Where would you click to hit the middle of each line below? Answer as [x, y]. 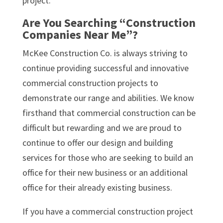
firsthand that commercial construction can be [109, 112]
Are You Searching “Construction [109, 22]
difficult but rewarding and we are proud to [102, 127]
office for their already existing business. [97, 187]
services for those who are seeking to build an [108, 157]
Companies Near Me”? [80, 34]
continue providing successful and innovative [105, 68]
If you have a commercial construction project [108, 211]
